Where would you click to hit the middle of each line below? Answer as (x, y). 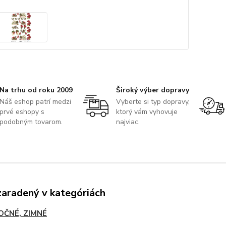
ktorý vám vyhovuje (147, 111)
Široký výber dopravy (152, 90)
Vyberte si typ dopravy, (153, 101)
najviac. (128, 122)
